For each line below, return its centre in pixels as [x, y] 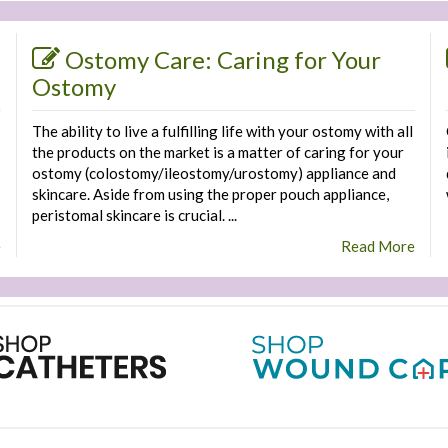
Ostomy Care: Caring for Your [222, 59]
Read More [378, 246]
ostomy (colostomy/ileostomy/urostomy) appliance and [213, 173]
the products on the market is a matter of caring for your [217, 152]
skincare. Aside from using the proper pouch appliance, [210, 194]
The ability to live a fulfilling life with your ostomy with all [222, 131]
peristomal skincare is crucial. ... [134, 215]
